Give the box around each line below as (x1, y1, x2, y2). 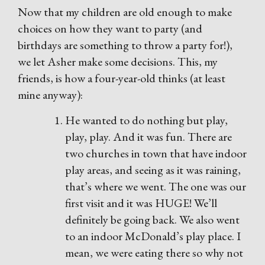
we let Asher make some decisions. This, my (18, 54, 218, 69)
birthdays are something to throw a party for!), (18, 37, 232, 53)
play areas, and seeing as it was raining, (65, 162, 241, 177)
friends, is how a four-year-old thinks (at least (18, 70, 225, 86)
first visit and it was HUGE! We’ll (65, 195, 217, 211)
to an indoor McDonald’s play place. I (65, 228, 241, 244)
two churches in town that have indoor (65, 146, 247, 161)
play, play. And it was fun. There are (65, 129, 232, 144)
